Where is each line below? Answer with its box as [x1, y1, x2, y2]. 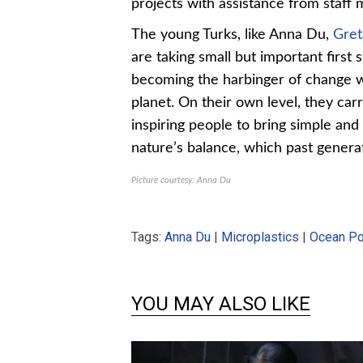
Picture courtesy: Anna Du [131, 176, 231, 186]
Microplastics [221, 229, 299, 246]
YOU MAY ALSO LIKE [131, 293, 310, 316]
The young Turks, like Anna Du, [131, 28, 333, 43]
